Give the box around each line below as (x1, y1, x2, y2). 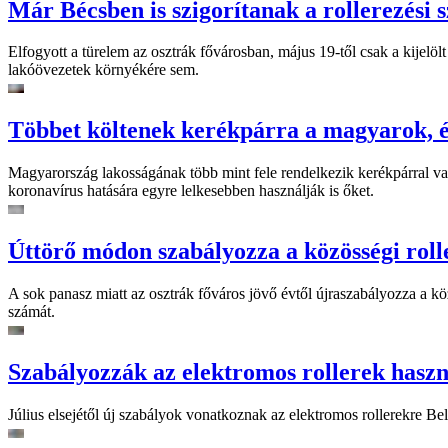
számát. (8, 303, 55, 321)
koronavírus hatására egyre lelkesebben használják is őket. (8, 182, 374, 200)
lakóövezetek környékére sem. (8, 61, 199, 79)
